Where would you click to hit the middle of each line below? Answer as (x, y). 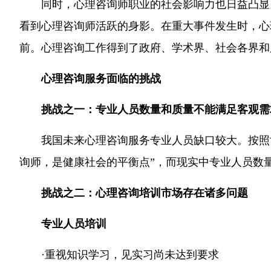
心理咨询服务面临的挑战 (101, 79)
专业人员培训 (74, 224)
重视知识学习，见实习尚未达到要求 (132, 255)
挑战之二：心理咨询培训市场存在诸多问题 (145, 193)
